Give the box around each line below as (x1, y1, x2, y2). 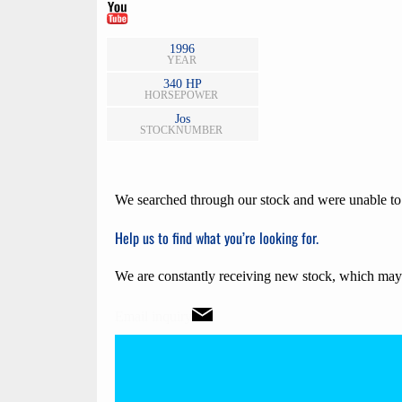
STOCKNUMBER (140, 124, 223, 137)
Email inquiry (115, 308, 192, 324)
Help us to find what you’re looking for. (115, 227, 319, 249)
